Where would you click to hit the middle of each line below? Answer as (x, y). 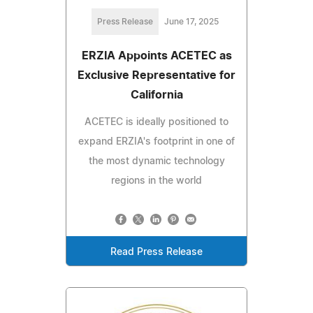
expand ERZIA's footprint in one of (156, 142)
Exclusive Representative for (156, 76)
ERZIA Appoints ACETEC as (156, 56)
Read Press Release (156, 253)
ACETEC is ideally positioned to (156, 123)
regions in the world (156, 181)
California (156, 95)
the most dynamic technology (156, 162)
